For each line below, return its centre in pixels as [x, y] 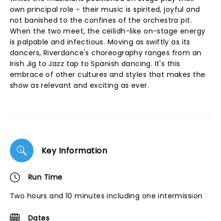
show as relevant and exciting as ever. [79, 85]
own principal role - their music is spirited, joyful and [105, 9]
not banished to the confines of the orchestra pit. [101, 20]
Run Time [45, 177]
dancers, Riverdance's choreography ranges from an [106, 53]
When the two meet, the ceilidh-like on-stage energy [108, 31]
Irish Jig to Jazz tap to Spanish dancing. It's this [95, 64]
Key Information [74, 150]
